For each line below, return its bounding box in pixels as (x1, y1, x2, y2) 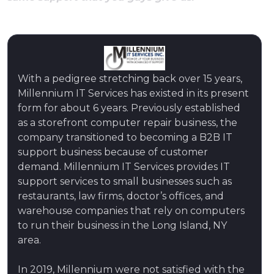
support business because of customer (18, 146, 208, 158)
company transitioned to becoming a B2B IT (18, 131, 232, 143)
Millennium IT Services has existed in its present (18, 87, 249, 99)
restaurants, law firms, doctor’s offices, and (18, 190, 224, 202)
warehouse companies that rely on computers (18, 204, 245, 217)
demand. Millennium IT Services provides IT (18, 160, 230, 172)
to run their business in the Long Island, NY (18, 219, 227, 231)
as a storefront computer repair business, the (18, 116, 237, 128)
